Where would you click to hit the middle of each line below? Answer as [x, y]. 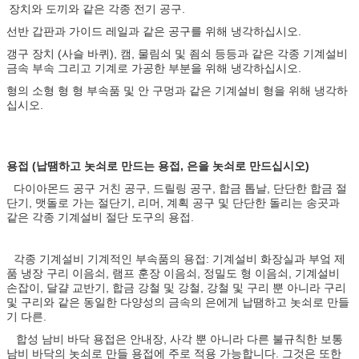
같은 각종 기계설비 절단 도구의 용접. [100, 217]
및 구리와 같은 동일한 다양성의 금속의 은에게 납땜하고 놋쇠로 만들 [178, 302]
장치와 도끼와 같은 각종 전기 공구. [97, 9]
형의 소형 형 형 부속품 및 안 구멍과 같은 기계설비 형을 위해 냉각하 [177, 91]
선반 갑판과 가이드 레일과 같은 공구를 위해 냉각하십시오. [154, 31]
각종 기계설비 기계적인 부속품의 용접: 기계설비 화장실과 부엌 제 [179, 259]
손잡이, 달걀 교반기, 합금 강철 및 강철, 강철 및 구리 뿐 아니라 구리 [176, 288]
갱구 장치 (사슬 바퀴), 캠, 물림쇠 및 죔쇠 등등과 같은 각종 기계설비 [177, 54]
